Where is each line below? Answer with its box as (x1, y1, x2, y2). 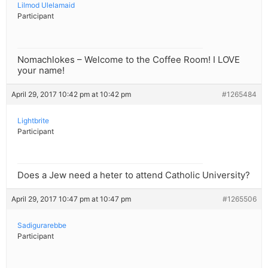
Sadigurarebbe (17, 221, 66, 230)
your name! (17, 65, 65, 77)
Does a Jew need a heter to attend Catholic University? (17, 169, 250, 181)
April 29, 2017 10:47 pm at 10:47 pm (11, 194, 131, 204)
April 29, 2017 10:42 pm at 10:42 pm (11, 90, 131, 99)
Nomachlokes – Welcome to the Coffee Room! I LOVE (17, 54, 240, 66)
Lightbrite (17, 116, 49, 126)
